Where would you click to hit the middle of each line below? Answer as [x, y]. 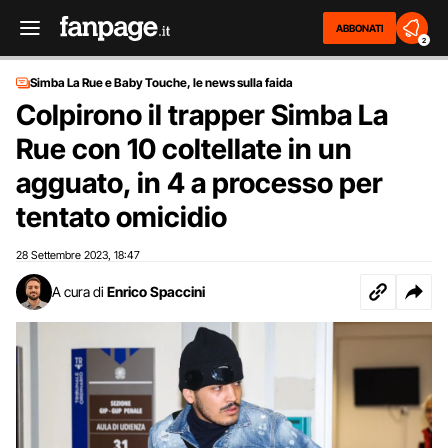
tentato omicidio [121, 217]
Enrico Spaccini [156, 291]
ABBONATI [359, 28]
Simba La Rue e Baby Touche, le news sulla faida [161, 82]
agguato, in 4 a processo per [199, 183]
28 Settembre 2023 [62, 255]
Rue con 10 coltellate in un [184, 149]
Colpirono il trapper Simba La [202, 115]
